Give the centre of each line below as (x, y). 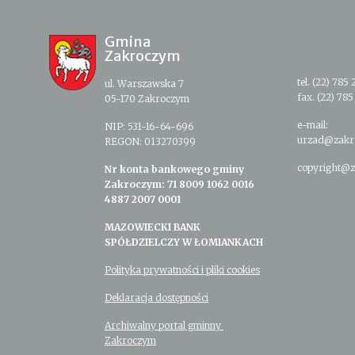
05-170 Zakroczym (147, 99)
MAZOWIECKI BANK (153, 227)
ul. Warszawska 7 (144, 84)
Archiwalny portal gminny (164, 326)
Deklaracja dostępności (157, 298)
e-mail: (312, 125)
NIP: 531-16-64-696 (149, 127)
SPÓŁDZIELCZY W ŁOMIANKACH (184, 242)
